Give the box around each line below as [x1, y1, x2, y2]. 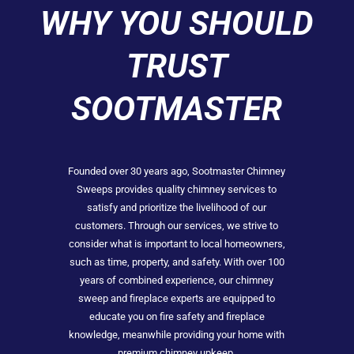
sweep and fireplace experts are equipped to [78, 292, 276, 305]
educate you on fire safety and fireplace [88, 311, 265, 323]
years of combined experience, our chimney [80, 274, 274, 287]
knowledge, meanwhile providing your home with [69, 329, 285, 341]
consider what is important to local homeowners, [68, 238, 285, 250]
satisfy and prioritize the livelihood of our [87, 201, 267, 214]
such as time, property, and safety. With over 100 [69, 256, 284, 269]
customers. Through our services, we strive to [75, 220, 279, 232]
